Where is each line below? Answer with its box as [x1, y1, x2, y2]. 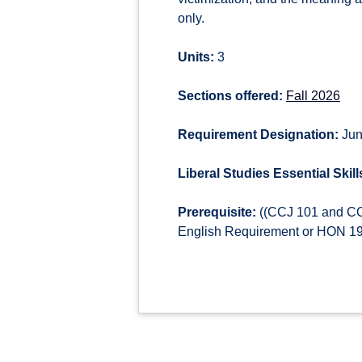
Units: [178, 50, 214, 64]
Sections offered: [178, 89, 283, 103]
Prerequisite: [178, 205, 256, 219]
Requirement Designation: [178, 128, 339, 141]
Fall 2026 [286, 89, 340, 103]
